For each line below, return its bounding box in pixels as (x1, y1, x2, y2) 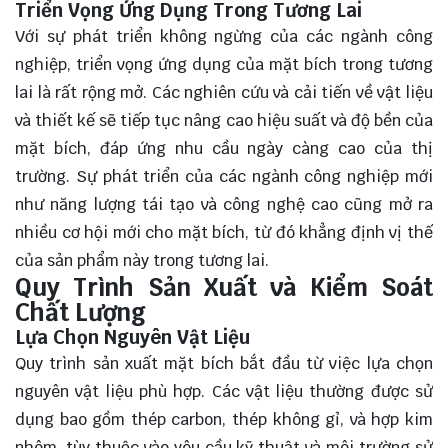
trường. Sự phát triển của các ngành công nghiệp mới (15, 165, 433, 187)
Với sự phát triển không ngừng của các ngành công (15, 25, 433, 47)
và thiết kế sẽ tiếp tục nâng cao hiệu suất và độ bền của (15, 109, 433, 131)
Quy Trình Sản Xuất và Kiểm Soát (15, 271, 433, 303)
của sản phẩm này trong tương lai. (15, 249, 269, 271)
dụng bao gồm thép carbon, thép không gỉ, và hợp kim (15, 408, 433, 430)
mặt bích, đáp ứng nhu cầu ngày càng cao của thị (15, 137, 433, 159)
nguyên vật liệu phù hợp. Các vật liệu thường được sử (15, 380, 433, 402)
